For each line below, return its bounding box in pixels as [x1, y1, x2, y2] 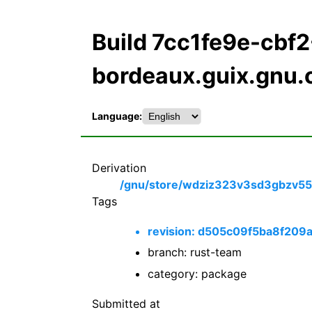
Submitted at [92, 297, 160, 311]
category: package [148, 266, 247, 281]
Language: [92, 110, 142, 123]
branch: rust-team [148, 245, 242, 260]
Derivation [92, 160, 146, 175]
